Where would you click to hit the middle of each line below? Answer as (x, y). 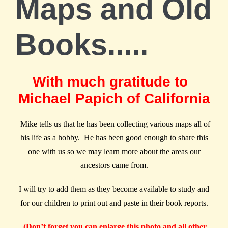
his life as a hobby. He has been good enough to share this (114, 138)
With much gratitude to (110, 82)
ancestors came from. (114, 165)
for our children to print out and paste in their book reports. (114, 203)
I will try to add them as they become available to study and (114, 189)
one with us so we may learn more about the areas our (114, 152)
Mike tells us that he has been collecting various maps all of (115, 124)
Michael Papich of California (114, 99)
